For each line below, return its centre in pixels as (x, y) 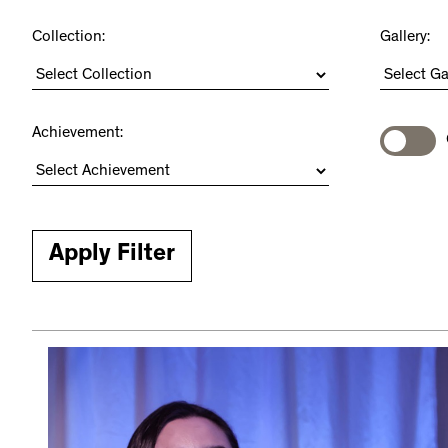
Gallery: (405, 38)
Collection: (68, 38)
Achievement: (77, 134)
